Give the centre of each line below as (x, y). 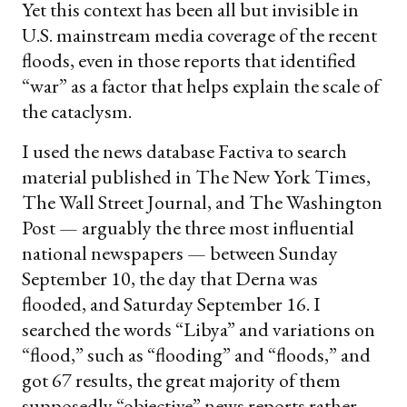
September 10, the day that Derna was (170, 279)
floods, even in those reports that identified (189, 61)
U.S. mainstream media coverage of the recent (199, 35)
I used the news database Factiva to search (184, 152)
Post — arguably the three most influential (188, 228)
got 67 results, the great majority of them (181, 381)
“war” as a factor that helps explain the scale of (201, 86)
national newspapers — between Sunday (180, 253)
